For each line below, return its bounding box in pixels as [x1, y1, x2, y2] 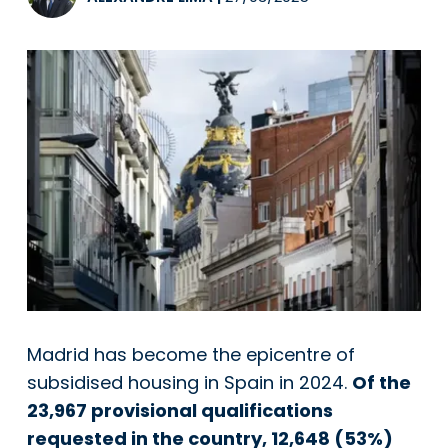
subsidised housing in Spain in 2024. [27, 369, 352, 395]
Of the [352, 369, 411, 395]
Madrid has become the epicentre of [27, 341, 355, 367]
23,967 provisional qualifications [27, 397, 333, 423]
